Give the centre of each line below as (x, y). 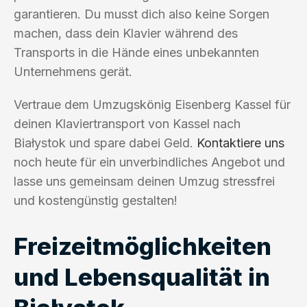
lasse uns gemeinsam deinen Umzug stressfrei (144, 181)
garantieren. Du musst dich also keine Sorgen (142, 14)
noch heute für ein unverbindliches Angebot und (149, 162)
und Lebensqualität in (142, 277)
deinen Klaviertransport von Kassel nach (127, 123)
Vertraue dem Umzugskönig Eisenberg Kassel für (152, 104)
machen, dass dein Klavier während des (126, 33)
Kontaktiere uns (241, 143)
